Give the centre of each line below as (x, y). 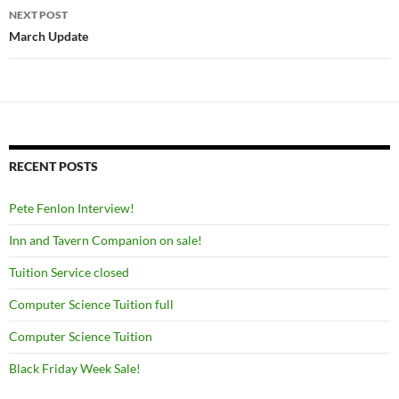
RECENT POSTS (53, 166)
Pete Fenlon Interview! (72, 208)
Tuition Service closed (69, 272)
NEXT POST (38, 15)
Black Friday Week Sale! (75, 368)
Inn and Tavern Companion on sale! (106, 240)
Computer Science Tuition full (91, 304)
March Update (49, 36)
